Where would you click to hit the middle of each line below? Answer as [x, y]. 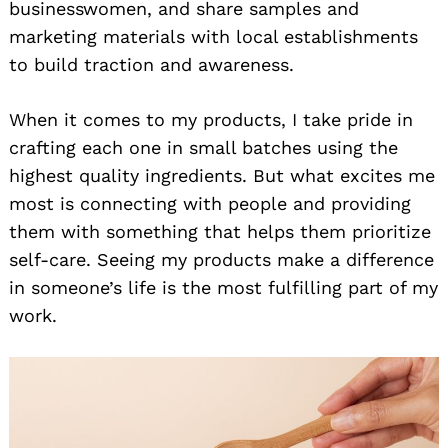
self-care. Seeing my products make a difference [221, 259]
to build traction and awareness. [151, 64]
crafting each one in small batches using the [203, 147]
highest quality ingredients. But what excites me [222, 175]
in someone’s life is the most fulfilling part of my [223, 287]
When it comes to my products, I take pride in [211, 119]
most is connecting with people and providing [210, 203]
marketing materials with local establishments [213, 36]
